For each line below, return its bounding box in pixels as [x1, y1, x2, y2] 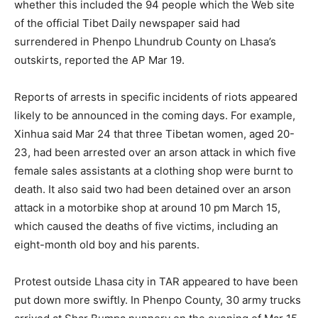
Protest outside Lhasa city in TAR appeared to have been [14, 275, 298, 288]
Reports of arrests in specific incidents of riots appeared [14, 90, 297, 104]
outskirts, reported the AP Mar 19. [14, 53, 185, 67]
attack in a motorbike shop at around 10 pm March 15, [14, 201, 280, 214]
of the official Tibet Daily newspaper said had [14, 16, 240, 30]
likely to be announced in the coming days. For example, [14, 109, 295, 122]
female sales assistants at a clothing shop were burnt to [14, 164, 293, 177]
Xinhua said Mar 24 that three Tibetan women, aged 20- [14, 127, 295, 141]
